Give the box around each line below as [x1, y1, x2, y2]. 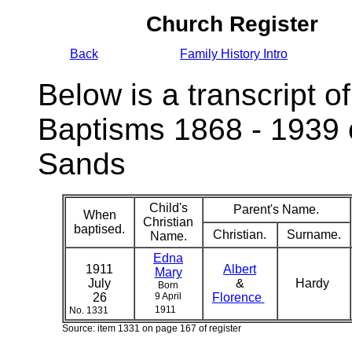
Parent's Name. [233, 203, 319, 216]
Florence [211, 291, 265, 304]
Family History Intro [180, 47, 288, 60]
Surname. [286, 228, 341, 241]
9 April [155, 291, 181, 302]
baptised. [74, 222, 125, 236]
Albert [223, 262, 256, 276]
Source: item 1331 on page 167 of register [61, 323, 241, 334]
